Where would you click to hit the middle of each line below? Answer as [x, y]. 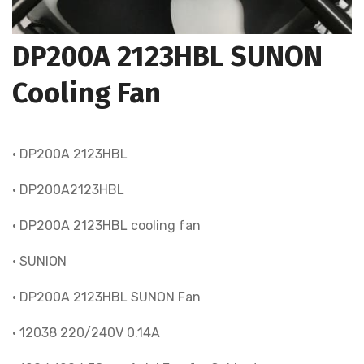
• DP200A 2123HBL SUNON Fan [106, 297]
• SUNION [39, 261]
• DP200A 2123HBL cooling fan [106, 225]
